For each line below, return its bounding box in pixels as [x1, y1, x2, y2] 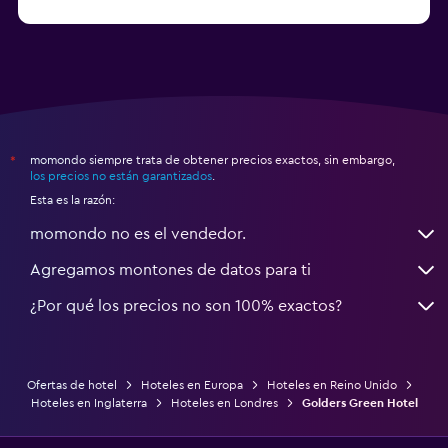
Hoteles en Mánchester [38, 6, 185, 21]
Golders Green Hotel [301, 396, 418, 409]
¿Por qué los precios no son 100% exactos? [30, 297, 342, 314]
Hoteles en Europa [141, 378, 243, 391]
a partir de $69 [304, 4, 410, 21]
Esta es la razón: [30, 193, 115, 206]
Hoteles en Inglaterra [30, 396, 147, 409]
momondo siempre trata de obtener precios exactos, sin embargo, [30, 153, 395, 166]
